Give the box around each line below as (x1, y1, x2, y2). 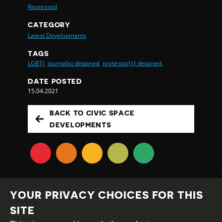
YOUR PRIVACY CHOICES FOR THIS (10, 190, 203, 201)
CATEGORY (28, 21, 70, 28)
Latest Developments (28, 31, 87, 40)
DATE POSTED (28, 77, 82, 85)
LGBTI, (28, 58, 46, 67)
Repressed (28, 2, 57, 11)
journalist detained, (48, 58, 101, 67)
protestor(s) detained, (103, 58, 163, 67)
